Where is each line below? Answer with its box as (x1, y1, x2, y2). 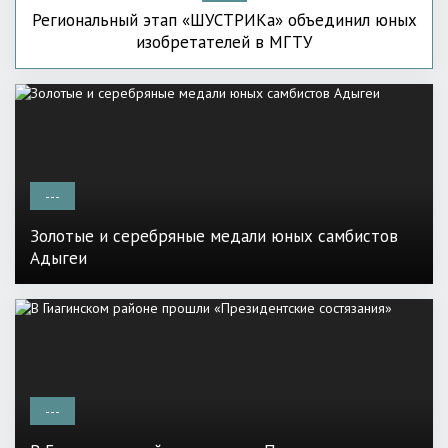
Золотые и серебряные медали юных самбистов (30, 225, 398, 248)
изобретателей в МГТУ (136, 31, 312, 54)
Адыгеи (30, 247, 87, 270)
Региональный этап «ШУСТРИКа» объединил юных (31, 9, 417, 32)
